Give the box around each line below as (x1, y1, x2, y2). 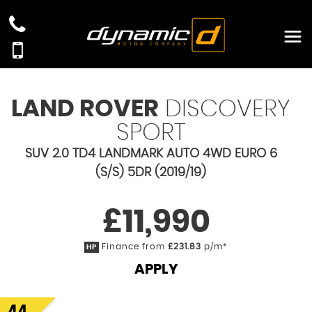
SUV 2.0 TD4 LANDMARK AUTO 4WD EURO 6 (24, 148, 277, 160)
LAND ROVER (11, 97, 159, 121)
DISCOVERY (159, 97, 290, 121)
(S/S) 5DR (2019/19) (95, 166, 206, 179)
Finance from (99, 242, 168, 251)
